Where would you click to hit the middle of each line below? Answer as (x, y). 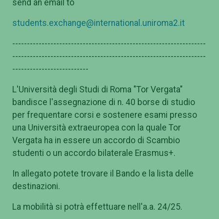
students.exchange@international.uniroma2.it (99, 23)
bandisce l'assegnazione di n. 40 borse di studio (104, 102)
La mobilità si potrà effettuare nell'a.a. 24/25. (98, 207)
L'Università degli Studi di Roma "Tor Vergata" (98, 90)
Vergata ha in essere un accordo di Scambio (96, 141)
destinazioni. (36, 186)
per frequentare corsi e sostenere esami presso (105, 115)
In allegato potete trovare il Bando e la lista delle (103, 174)
